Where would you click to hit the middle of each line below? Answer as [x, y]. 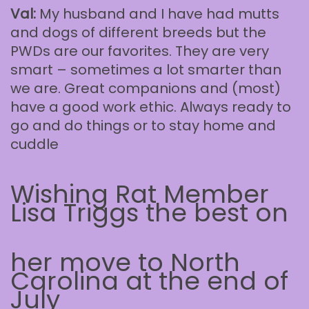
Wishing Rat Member [140, 195]
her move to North [125, 263]
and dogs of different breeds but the [138, 33]
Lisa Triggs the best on [149, 213]
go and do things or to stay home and [143, 126]
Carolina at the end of [149, 281]
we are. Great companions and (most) [146, 89]
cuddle [34, 144]
